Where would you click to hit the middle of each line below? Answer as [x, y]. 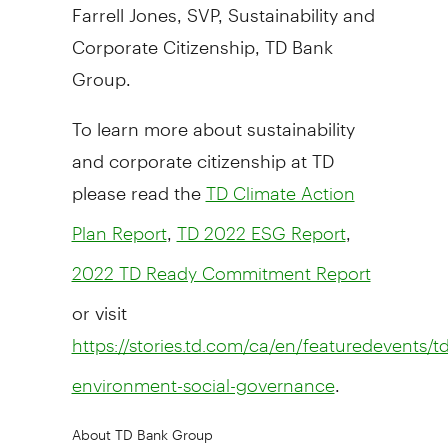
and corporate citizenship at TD [202, 152]
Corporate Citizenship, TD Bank [202, 38]
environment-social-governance [203, 384]
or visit [99, 304]
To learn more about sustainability [213, 120]
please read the [138, 184]
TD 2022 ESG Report [261, 232]
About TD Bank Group [142, 427]
